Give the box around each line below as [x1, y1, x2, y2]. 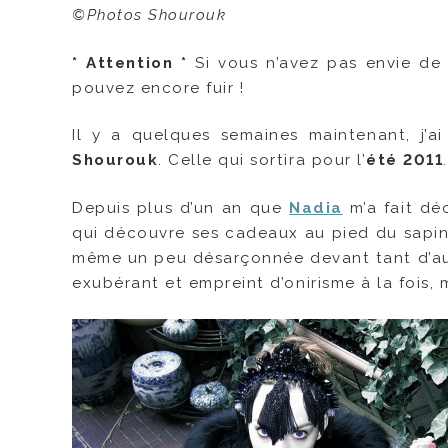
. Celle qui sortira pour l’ [158, 151, 367, 170]
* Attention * [72, 53, 188, 72]
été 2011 [366, 151, 444, 170]
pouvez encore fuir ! [72, 78, 245, 97]
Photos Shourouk [86, 5, 227, 24]
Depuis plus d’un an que [72, 199, 290, 218]
